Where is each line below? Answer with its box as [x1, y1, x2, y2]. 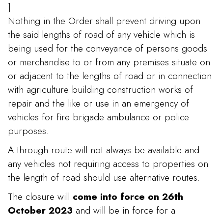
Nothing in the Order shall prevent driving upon [8, 13, 200, 27]
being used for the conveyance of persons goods [8, 41, 207, 55]
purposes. [8, 123, 49, 137]
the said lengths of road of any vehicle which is [8, 27, 195, 41]
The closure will [8, 190, 73, 204]
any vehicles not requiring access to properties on [8, 157, 208, 171]
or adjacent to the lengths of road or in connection [8, 68, 212, 82]
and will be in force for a [73, 203, 175, 218]
